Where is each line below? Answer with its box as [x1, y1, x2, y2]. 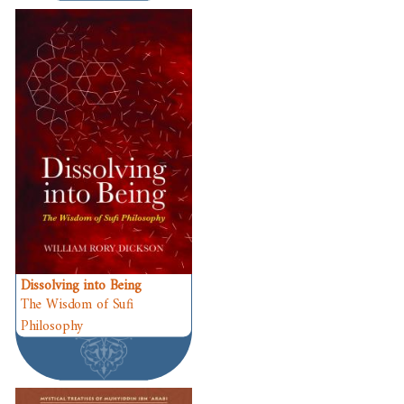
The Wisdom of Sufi [20, 292, 134, 317]
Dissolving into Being [20, 272, 142, 298]
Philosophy [20, 313, 84, 339]
